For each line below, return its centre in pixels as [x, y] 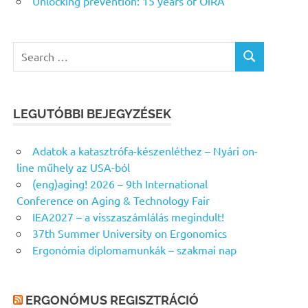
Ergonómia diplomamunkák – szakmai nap [134, 249]
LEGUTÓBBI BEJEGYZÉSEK [92, 113]
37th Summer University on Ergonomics [130, 233]
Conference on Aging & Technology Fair [113, 200]
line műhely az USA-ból [73, 167]
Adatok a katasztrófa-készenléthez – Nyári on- [145, 150]
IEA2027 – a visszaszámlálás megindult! [128, 216]
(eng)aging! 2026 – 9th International [120, 183]
